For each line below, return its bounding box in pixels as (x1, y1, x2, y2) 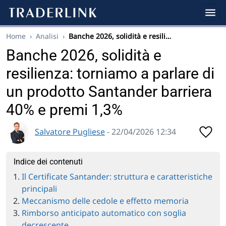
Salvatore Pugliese (35, 126, 105, 137)
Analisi (36, 31, 59, 41)
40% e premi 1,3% (6, 101, 123, 119)
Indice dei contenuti (14, 157, 83, 166)
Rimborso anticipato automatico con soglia (22, 207, 186, 218)
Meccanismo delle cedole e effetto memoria (22, 195, 189, 206)
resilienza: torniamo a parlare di (6, 65, 214, 82)
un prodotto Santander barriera (6, 83, 212, 100)
